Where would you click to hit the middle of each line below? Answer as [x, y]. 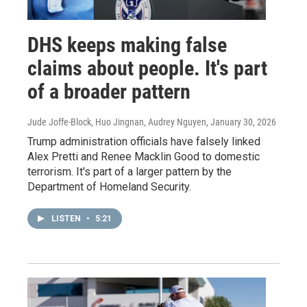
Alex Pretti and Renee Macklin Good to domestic [144, 156]
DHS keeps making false [127, 45]
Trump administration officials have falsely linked [144, 141]
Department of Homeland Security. [109, 186]
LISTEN [67, 218]
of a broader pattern [109, 91]
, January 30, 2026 [241, 122]
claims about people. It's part [147, 68]
